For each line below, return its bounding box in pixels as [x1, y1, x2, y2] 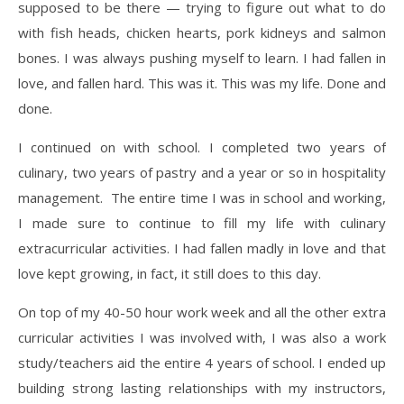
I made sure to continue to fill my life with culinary [18, 213, 386, 232]
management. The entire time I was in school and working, [18, 188, 386, 207]
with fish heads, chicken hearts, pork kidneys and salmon [18, 23, 386, 41]
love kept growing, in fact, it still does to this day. [18, 263, 321, 282]
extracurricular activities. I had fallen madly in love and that [18, 238, 386, 257]
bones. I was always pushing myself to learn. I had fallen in [18, 48, 386, 67]
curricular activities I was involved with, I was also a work [18, 327, 386, 346]
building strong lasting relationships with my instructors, [18, 378, 386, 397]
